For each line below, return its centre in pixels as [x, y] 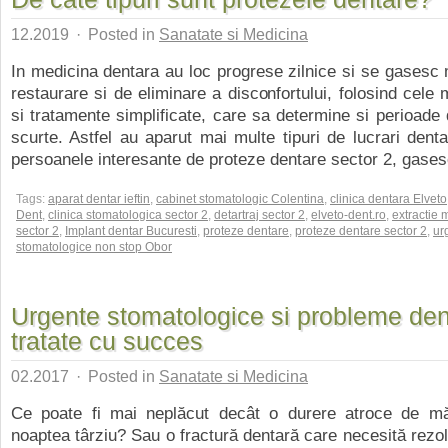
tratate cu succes [107, 341]
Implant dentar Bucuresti [131, 231]
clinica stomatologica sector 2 [128, 215]
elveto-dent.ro [348, 215]
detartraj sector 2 [259, 215]
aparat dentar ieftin [99, 199]
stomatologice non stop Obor [94, 247]
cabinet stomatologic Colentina [240, 199]
